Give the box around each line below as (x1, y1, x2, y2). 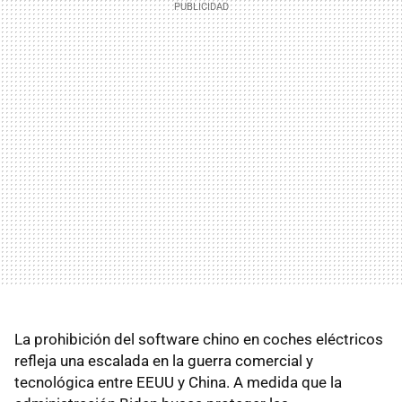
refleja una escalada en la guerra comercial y (14, 351, 313, 370)
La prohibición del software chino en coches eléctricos (14, 329, 383, 348)
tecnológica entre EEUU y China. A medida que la (14, 372, 342, 391)
